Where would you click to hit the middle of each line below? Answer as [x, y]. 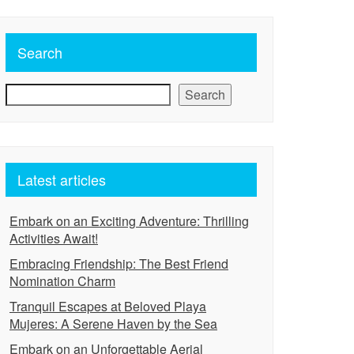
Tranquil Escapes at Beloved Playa [108, 306]
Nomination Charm [62, 281]
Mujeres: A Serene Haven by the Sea [113, 324]
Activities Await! [54, 238]
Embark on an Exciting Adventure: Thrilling [129, 221]
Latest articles [62, 179]
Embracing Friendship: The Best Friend [119, 264]
